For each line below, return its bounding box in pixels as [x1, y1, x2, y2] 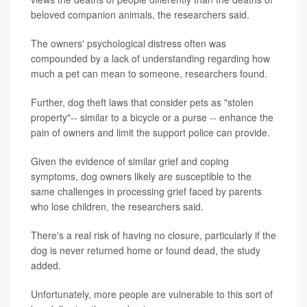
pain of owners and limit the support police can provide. [31, 125, 270, 139]
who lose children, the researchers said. [31, 199, 204, 213]
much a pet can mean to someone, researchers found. [31, 66, 267, 80]
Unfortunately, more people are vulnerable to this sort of [31, 287, 273, 301]
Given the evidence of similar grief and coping [31, 154, 229, 168]
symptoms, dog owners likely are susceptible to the [31, 169, 251, 183]
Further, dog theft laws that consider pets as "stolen [31, 95, 254, 109]
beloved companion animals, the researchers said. [31, 8, 249, 21]
